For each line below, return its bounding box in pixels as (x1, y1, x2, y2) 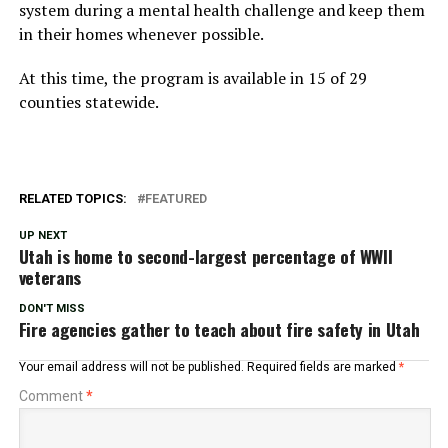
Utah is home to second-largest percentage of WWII (18, 242, 393, 269)
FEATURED (144, 190, 207, 206)
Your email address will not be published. (18, 359, 244, 374)
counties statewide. (18, 90, 159, 113)
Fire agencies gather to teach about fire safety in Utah (18, 315, 420, 342)
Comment (18, 387, 86, 404)
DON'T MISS (18, 301, 85, 315)
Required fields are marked (246, 359, 399, 374)
